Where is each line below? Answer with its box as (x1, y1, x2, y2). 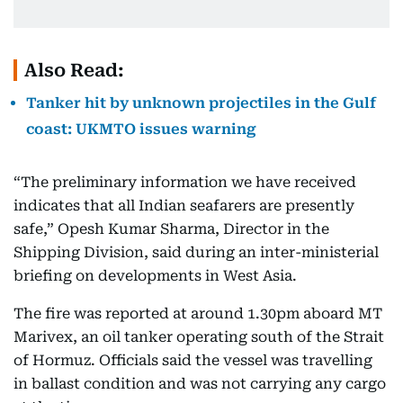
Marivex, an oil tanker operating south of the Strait (13, 327, 384, 345)
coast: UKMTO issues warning (26, 120, 256, 138)
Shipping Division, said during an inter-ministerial (13, 243, 379, 261)
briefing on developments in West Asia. (13, 266, 297, 284)
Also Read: (24, 58, 124, 81)
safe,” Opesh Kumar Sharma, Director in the (13, 219, 329, 237)
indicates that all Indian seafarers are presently (13, 196, 354, 214)
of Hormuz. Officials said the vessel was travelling (13, 351, 372, 369)
